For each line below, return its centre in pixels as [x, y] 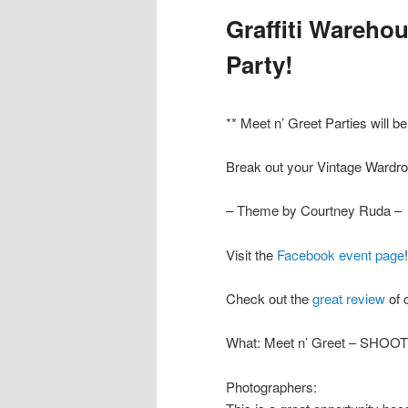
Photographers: [271, 386]
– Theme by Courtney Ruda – [314, 210]
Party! [260, 65]
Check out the [269, 299]
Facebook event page [341, 254]
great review [349, 299]
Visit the [251, 254]
